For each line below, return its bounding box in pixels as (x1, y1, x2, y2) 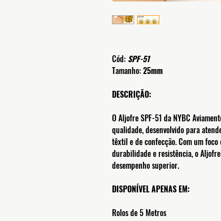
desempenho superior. (112, 159, 179, 171)
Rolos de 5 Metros (112, 206, 166, 219)
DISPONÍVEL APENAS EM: (112, 183, 191, 195)
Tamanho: (112, 64, 143, 76)
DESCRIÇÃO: (112, 88, 153, 100)
